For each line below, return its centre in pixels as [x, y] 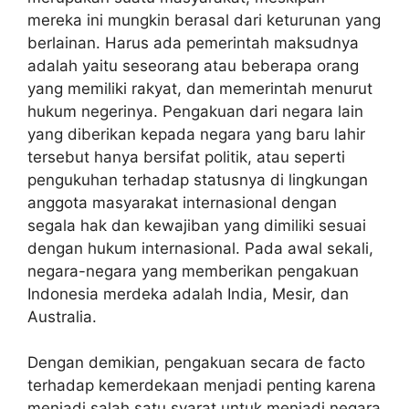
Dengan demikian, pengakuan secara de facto [196, 363]
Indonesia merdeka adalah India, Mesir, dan [188, 294]
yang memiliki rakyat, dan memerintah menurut [200, 88]
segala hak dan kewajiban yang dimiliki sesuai [197, 225]
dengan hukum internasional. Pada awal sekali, [200, 248]
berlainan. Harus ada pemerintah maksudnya [193, 42]
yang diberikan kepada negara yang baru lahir [196, 134]
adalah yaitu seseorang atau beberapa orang [193, 65]
